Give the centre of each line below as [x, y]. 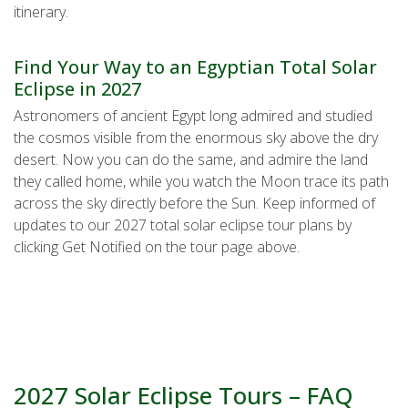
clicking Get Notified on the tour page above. [157, 246]
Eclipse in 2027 [77, 88]
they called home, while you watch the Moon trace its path [201, 181]
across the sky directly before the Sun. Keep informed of [194, 203]
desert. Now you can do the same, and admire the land [191, 159]
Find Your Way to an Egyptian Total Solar [195, 66]
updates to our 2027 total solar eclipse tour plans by [183, 224]
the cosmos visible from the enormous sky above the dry [196, 137]
